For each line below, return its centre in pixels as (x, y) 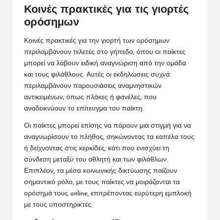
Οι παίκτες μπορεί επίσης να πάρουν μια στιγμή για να (108, 126)
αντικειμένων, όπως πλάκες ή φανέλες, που (90, 97)
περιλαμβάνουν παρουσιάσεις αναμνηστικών (93, 86)
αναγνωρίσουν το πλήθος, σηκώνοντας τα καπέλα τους (109, 137)
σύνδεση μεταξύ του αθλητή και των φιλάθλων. (96, 160)
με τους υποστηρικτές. (58, 205)
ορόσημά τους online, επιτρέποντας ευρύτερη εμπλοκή (108, 193)
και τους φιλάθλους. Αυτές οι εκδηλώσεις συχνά (97, 75)
